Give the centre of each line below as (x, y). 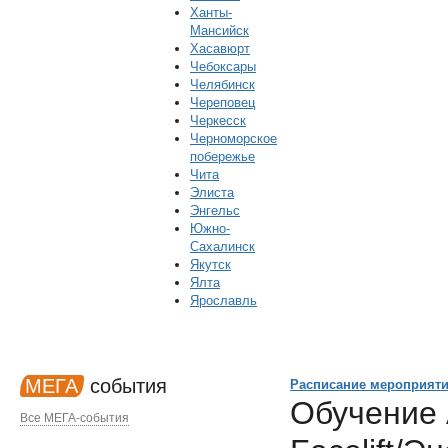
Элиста (212, 192)
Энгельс (215, 210)
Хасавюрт (220, 48)
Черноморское (233, 138)
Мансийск (219, 30)
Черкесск (218, 120)
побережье (222, 156)
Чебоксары (223, 66)
